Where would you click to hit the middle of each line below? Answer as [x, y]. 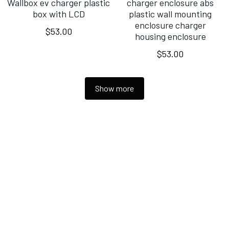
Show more [114, 88]
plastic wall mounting [170, 14]
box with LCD [59, 14]
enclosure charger [170, 25]
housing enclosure [170, 37]
